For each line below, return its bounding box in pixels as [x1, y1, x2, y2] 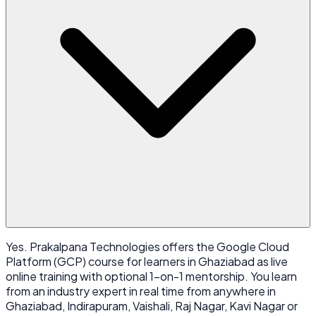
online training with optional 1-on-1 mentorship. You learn [6, 268, 297, 284]
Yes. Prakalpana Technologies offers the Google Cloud [6, 238, 289, 254]
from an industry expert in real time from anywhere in [6, 283, 276, 298]
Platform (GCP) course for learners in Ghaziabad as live [6, 253, 288, 269]
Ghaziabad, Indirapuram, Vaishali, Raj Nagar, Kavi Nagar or [6, 298, 298, 313]
